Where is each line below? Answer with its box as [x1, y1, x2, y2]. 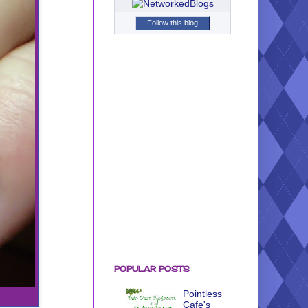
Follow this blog [147, 18, 198, 27]
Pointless [183, 287, 223, 299]
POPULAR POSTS [114, 263, 190, 274]
